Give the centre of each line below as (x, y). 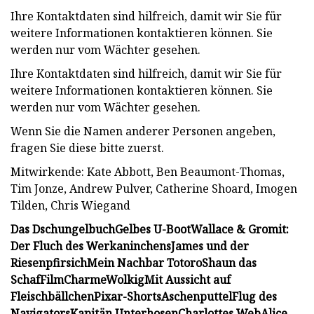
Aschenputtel (197, 296)
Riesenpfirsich (49, 262)
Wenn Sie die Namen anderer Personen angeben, (143, 131)
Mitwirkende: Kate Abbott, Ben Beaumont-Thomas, (148, 171)
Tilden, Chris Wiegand (70, 205)
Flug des (254, 296)
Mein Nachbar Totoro (144, 262)
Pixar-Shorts (128, 296)
